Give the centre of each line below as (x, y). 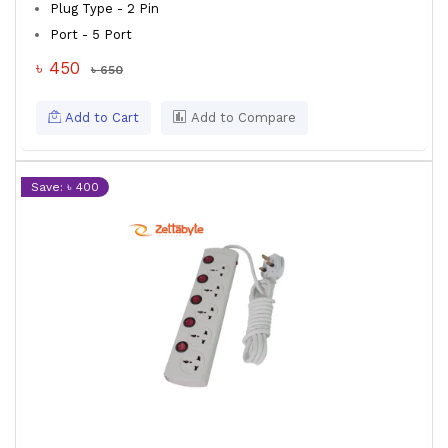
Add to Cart (100, 117)
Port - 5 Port (93, 34)
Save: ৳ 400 (65, 187)
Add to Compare (241, 117)
